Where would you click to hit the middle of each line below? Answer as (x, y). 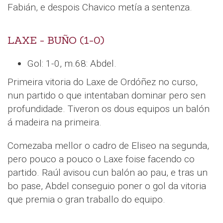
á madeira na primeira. (55, 122)
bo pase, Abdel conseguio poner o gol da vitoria (107, 186)
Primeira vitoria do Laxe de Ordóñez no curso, (103, 82)
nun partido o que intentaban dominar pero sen (107, 95)
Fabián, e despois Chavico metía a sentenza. (100, 7)
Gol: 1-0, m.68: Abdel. (72, 63)
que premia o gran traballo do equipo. (86, 199)
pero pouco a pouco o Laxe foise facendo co (101, 159)
